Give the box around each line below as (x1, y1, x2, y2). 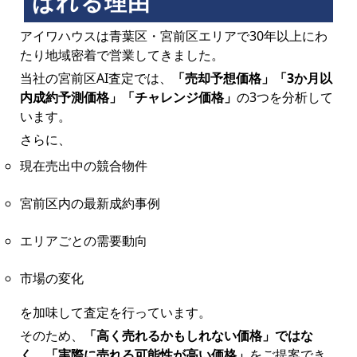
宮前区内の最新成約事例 (19, 194, 160, 212)
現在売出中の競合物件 (19, 156, 147, 175)
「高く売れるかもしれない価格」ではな (83, 326, 313, 344)
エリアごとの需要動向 (19, 231, 147, 249)
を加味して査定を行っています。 (19, 303, 211, 321)
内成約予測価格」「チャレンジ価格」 (19, 88, 237, 106)
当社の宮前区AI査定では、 (19, 69, 172, 87)
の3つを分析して (236, 88, 333, 106)
